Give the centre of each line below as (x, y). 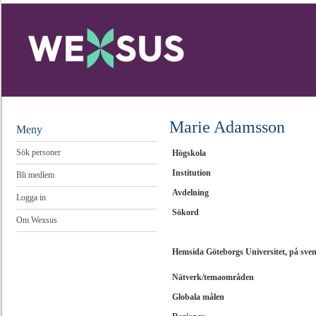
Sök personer (38, 152)
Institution (192, 173)
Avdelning (190, 193)
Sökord (186, 212)
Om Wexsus (37, 220)
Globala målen (198, 297)
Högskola (189, 153)
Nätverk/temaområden (213, 277)
